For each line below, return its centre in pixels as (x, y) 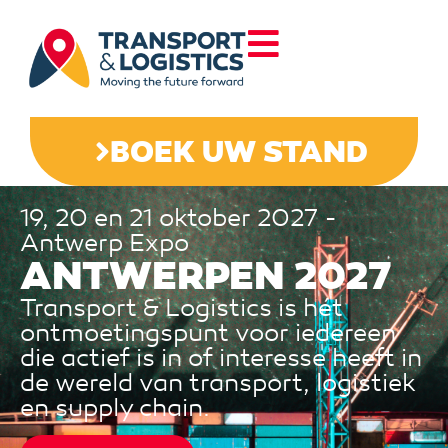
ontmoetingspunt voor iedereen (208, 332)
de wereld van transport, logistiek (218, 382)
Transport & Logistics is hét (181, 307)
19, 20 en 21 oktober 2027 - (178, 217)
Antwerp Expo (104, 242)
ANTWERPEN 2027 (205, 275)
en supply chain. (115, 407)
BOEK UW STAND (239, 151)
